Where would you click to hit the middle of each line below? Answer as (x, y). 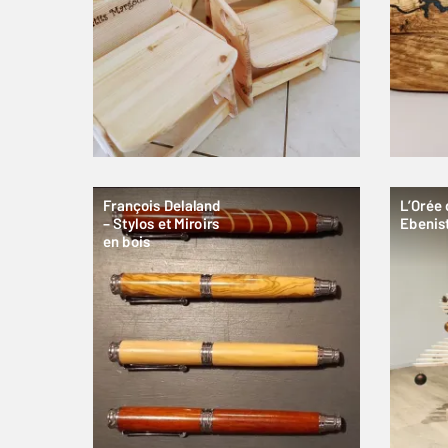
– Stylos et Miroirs (161, 224)
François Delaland (162, 206)
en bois (127, 242)
